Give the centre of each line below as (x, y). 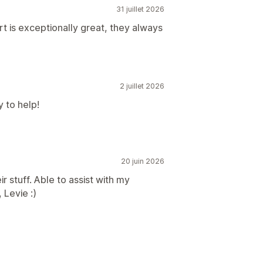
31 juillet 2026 (140, 9)
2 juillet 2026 (142, 86)
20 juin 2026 (143, 161)
